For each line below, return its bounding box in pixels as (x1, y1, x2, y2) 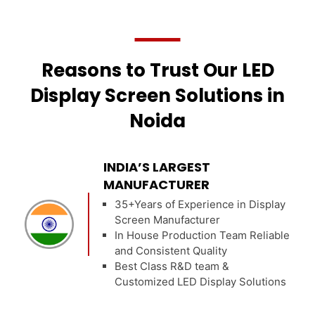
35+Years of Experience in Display (115, 198, 285, 211)
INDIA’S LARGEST (103, 158, 210, 176)
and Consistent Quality (115, 244, 227, 257)
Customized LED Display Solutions (115, 275, 286, 288)
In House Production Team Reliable (115, 229, 290, 242)
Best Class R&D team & (115, 259, 229, 273)
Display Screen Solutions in (30, 83, 285, 108)
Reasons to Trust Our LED (41, 58, 274, 83)
